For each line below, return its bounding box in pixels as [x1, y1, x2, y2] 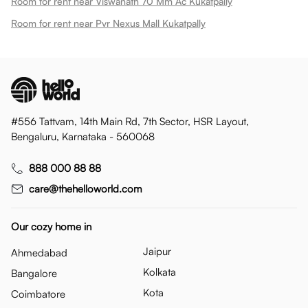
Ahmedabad [11, 246, 67, 259]
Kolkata [143, 265, 176, 278]
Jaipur [143, 245, 171, 258]
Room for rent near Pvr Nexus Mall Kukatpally [11, 17, 206, 29]
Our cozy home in [11, 220, 91, 233]
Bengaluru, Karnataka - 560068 [11, 130, 155, 143]
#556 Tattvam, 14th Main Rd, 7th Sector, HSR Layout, [11, 115, 249, 128]
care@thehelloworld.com [29, 182, 142, 195]
